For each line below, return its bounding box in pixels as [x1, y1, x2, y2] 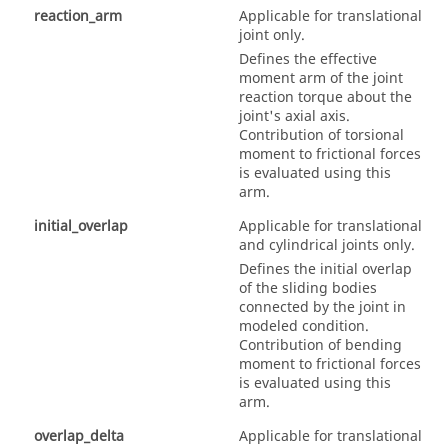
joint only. [239, 24, 305, 46]
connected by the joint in [239, 296, 406, 318]
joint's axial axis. [239, 105, 350, 127]
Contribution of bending [239, 334, 402, 356]
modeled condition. [239, 315, 369, 337]
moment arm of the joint [239, 67, 403, 89]
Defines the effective [239, 48, 377, 70]
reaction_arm [34, 5, 122, 27]
